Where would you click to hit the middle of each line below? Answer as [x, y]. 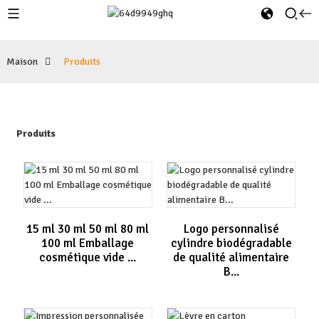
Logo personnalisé [231, 229]
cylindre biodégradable [231, 243]
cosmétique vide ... [88, 257]
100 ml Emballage [88, 243]
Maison [22, 62]
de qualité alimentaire [231, 257]
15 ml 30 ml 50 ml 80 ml [88, 229]
